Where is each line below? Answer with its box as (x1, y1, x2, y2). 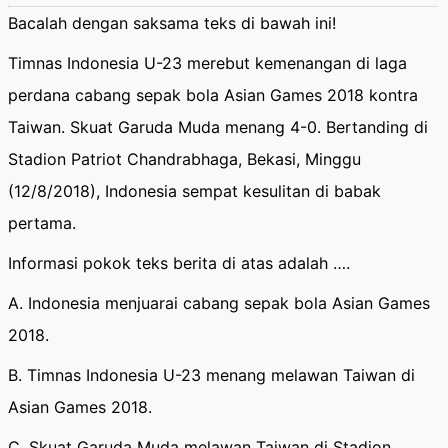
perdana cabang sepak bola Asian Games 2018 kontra (8, 85, 418, 105)
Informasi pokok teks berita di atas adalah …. (8, 253, 350, 273)
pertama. (8, 213, 76, 233)
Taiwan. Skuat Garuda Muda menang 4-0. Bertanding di (8, 117, 428, 137)
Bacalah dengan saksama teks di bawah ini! (8, 13, 336, 33)
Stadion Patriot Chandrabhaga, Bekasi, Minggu (8, 149, 361, 169)
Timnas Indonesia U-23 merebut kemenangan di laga (8, 53, 407, 73)
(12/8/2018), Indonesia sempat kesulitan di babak (8, 181, 381, 201)
